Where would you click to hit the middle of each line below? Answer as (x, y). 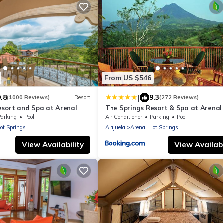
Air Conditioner (124, 117)
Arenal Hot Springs (154, 127)
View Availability (53, 144)
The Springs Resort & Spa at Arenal (164, 107)
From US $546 (128, 78)
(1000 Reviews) (28, 97)
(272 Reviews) (179, 97)
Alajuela (115, 127)
